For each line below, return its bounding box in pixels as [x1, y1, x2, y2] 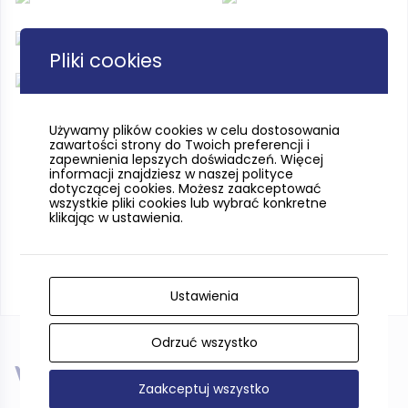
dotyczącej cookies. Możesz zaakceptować [49, 178, 322, 198]
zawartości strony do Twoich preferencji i [49, 135, 311, 154]
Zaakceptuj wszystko [138, 379, 270, 398]
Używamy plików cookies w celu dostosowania [49, 120, 341, 139]
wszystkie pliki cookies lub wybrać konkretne [49, 193, 328, 212]
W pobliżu [15, 365, 153, 395]
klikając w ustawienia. [49, 208, 184, 227]
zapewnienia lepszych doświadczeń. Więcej [49, 149, 324, 168]
